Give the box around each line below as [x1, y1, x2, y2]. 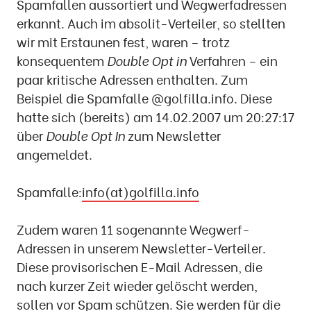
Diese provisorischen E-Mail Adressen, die [17, 257, 262, 276]
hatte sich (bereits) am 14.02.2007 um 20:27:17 [17, 107, 294, 126]
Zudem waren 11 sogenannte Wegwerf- [17, 219, 250, 239]
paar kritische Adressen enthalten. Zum [17, 69, 248, 89]
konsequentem [17, 51, 107, 70]
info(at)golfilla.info [82, 182, 199, 201]
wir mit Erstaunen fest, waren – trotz [17, 32, 230, 51]
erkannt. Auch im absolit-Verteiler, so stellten [17, 13, 285, 33]
